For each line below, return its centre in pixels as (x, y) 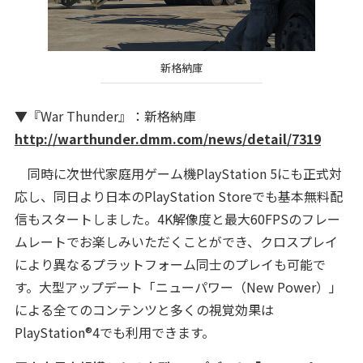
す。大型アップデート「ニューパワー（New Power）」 (178, 286)
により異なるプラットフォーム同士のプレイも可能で (170, 264)
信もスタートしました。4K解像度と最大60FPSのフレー (177, 218)
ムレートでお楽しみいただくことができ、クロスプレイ (176, 241)
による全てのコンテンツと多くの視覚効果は (144, 309)
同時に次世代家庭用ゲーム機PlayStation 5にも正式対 (178, 173)
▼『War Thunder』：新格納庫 (105, 115)
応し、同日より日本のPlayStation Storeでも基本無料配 (178, 196)
